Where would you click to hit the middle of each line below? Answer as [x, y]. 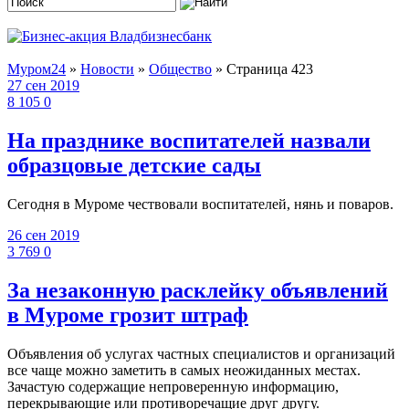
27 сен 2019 [43, 85]
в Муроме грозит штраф [128, 315]
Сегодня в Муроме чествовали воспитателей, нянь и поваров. [200, 204]
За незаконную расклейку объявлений [198, 290]
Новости [107, 68]
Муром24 [37, 68]
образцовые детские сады [134, 165]
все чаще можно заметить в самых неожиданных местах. [184, 370]
